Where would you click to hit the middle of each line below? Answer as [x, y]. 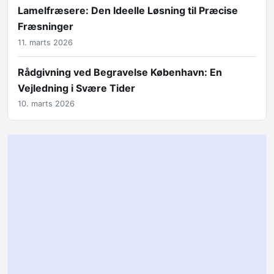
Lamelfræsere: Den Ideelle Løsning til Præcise [128, 11]
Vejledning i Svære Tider [76, 88]
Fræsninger [46, 27]
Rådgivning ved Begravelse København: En [120, 72]
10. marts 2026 [46, 104]
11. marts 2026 [45, 42]
